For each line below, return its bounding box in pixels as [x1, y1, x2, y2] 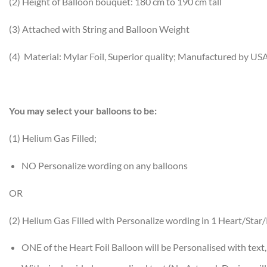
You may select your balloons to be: [9, 105, 157, 117]
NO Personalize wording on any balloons [21, 159, 188, 171]
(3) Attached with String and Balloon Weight [9, 23, 190, 35]
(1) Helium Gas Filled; [9, 132, 97, 144]
